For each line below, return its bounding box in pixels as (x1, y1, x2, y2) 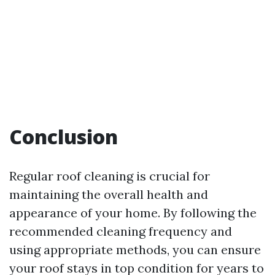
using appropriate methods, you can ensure (9, 242, 261, 257)
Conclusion (9, 123, 118, 150)
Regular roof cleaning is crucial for (9, 168, 210, 184)
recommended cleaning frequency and (9, 223, 232, 239)
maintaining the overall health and (9, 187, 208, 202)
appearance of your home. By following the (9, 205, 257, 220)
